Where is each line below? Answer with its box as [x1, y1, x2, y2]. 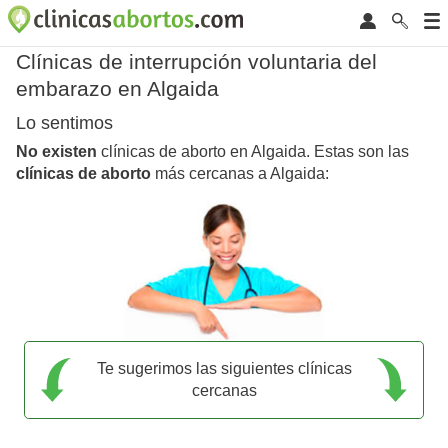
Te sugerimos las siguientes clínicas [96, 359, 352, 377]
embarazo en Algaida [16, 77, 219, 100]
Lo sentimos [16, 113, 113, 134]
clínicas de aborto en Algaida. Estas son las [97, 143, 409, 161]
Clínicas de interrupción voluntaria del [16, 50, 377, 73]
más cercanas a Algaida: [151, 165, 329, 183]
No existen [16, 143, 97, 161]
